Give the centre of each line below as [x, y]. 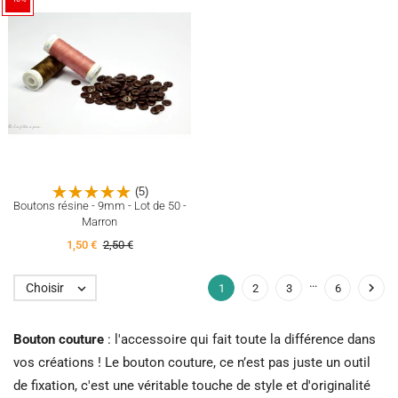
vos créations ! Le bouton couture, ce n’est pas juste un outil [192, 363]
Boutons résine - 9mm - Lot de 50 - [99, 205]
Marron [99, 221]
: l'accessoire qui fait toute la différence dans [240, 340]
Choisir [45, 288]
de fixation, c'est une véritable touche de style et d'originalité [192, 386]
